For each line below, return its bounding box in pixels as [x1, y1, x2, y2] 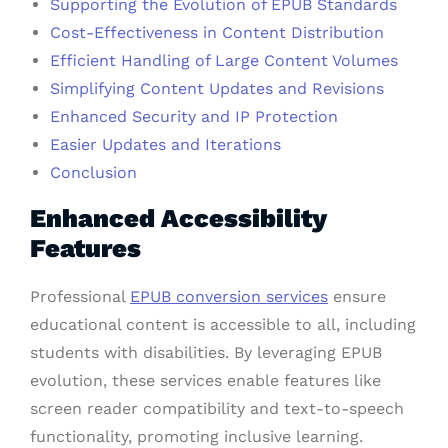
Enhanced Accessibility [30, 202, 326, 233]
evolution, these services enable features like [30, 370, 381, 390]
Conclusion [50, 162, 137, 182]
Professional [30, 286, 130, 306]
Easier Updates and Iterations [50, 134, 281, 154]
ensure [328, 286, 386, 306]
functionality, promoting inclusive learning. [30, 426, 363, 446]
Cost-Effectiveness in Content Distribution [50, 22, 384, 42]
